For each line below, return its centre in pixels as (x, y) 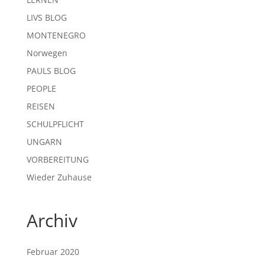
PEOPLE (41, 88)
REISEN (41, 106)
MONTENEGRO (56, 35)
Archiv (52, 220)
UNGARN (44, 141)
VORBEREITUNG (57, 159)
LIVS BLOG (46, 17)
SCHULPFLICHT (55, 124)
